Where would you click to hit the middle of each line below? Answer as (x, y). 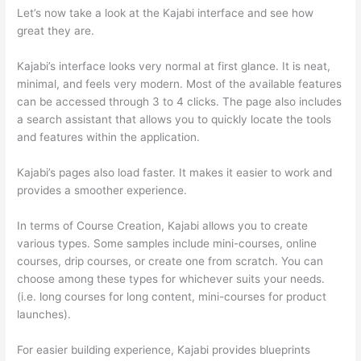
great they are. (56, 31)
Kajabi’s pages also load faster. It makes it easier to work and (175, 172)
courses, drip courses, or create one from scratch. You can (170, 261)
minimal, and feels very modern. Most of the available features (180, 83)
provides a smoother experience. (102, 190)
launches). (44, 314)
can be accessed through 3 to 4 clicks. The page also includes (180, 101)
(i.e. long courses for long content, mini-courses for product (172, 296)
